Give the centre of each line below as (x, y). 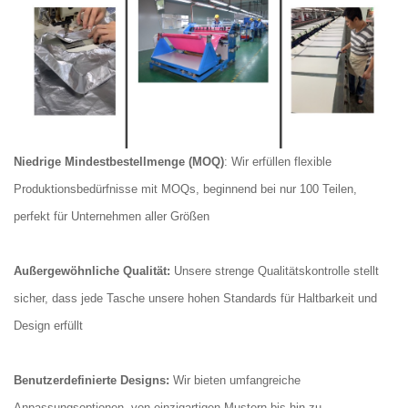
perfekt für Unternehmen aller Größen (112, 216)
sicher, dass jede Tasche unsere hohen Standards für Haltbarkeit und (195, 298)
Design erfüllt (48, 325)
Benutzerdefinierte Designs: (92, 380)
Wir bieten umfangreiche (235, 380)
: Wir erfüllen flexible (278, 161)
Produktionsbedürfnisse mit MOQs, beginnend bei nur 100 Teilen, (185, 189)
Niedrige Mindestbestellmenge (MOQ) (119, 161)
